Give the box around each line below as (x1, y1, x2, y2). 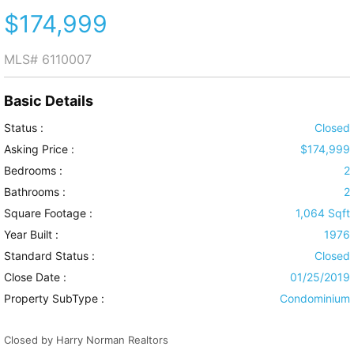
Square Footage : (4, 206, 92, 220)
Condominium (280, 292, 350, 306)
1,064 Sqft (296, 206, 350, 220)
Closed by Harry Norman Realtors (4, 333, 168, 347)
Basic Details (4, 92, 93, 110)
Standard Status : (4, 249, 95, 263)
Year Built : (4, 228, 58, 242)
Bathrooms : (4, 185, 66, 199)
